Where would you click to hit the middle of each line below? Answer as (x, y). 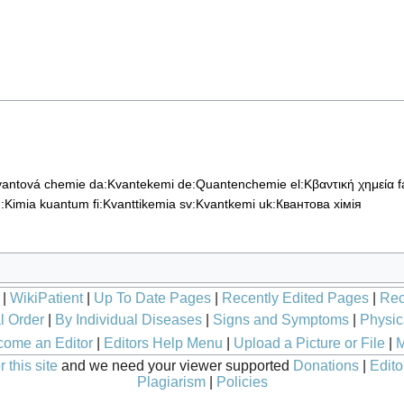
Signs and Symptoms (280, 320)
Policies (242, 382)
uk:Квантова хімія (310, 204)
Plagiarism (171, 382)
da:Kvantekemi (132, 184)
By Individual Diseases (128, 320)
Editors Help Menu (163, 344)
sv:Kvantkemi (217, 204)
